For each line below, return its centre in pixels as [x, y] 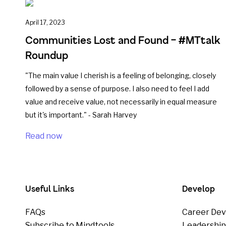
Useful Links [50, 188]
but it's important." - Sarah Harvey [81, 115]
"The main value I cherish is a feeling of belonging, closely [121, 75]
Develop [199, 188]
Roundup [47, 55]
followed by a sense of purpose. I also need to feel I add [117, 89]
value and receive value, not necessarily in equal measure [121, 102]
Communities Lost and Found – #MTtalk [123, 40]
